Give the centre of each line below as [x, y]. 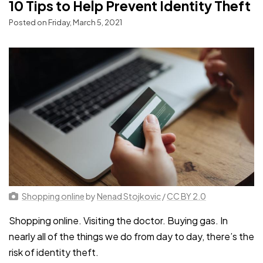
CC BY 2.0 [186, 196]
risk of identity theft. [54, 252]
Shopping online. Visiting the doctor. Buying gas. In [118, 220]
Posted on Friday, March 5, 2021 [65, 23]
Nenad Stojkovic [129, 196]
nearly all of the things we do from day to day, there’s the [131, 236]
